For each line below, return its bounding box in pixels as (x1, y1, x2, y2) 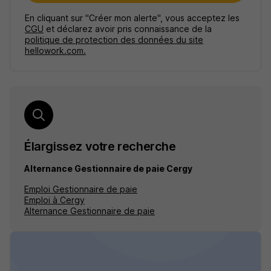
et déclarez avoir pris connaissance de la (44, 24, 212, 34)
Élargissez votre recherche (24, 139, 176, 154)
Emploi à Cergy (24, 195, 85, 205)
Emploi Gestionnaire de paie (24, 184, 137, 194)
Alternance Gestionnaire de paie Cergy (24, 163, 192, 174)
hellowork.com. (25, 45, 86, 56)
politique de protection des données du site (25, 34, 203, 45)
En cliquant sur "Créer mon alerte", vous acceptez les (25, 13, 240, 23)
